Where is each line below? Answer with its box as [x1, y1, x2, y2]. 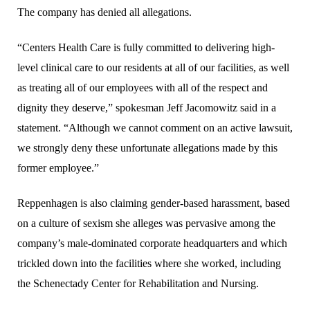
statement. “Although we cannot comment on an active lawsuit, [17, 121, 293, 134]
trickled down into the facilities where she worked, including [17, 257, 281, 269]
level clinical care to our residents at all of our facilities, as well [17, 61, 289, 73]
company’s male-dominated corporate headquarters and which [17, 237, 287, 249]
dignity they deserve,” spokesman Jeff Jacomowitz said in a [17, 101, 276, 113]
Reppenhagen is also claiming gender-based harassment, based [17, 197, 290, 209]
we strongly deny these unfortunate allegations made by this [17, 141, 277, 154]
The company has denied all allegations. [17, 6, 192, 18]
